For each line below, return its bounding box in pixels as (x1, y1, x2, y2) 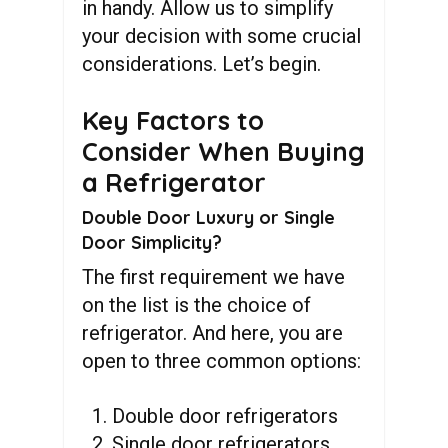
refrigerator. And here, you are (82, 321, 343, 345)
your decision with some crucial (82, 24, 361, 48)
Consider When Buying (82, 135, 365, 167)
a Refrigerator (82, 166, 266, 198)
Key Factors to (82, 104, 264, 136)
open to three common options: (82, 349, 366, 373)
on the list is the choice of (82, 293, 311, 317)
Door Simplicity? (82, 231, 222, 253)
